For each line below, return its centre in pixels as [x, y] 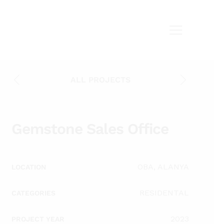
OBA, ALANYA [163, 167]
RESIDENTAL [164, 193]
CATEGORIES [33, 193]
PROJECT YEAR [38, 219]
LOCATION [29, 167]
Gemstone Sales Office [90, 129]
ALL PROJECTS [100, 80]
